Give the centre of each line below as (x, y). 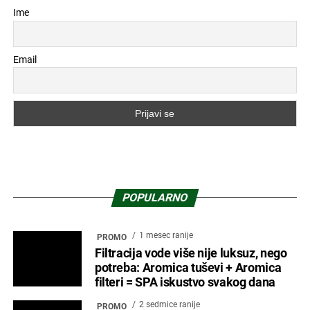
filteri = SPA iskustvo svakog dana (185, 282)
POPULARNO (155, 197)
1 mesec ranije (166, 235)
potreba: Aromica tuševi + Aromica (188, 267)
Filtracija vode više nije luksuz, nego (191, 253)
